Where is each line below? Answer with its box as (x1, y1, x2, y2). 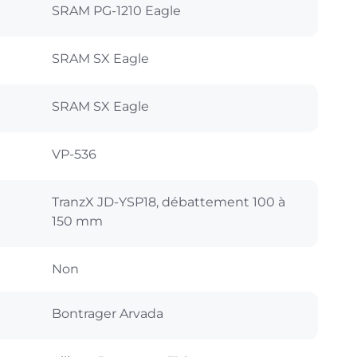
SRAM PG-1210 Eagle (52, 2, 181, 18)
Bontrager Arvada (52, 305, 163, 321)
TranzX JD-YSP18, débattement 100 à (52, 194, 285, 210)
